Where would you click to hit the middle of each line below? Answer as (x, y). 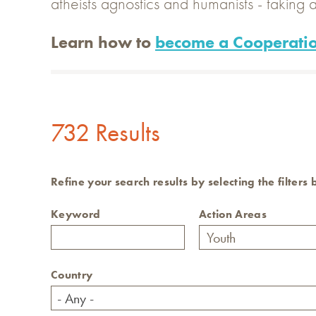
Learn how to (103, 42)
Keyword (76, 214)
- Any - (75, 299)
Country (72, 275)
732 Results (105, 133)
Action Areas (233, 214)
